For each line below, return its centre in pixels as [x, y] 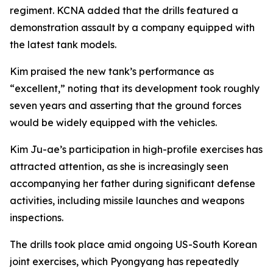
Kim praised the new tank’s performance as [112, 71]
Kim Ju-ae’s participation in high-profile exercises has [136, 149]
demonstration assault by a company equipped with [132, 27]
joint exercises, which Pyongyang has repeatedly [124, 261]
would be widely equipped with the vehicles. [113, 122]
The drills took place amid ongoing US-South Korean [133, 244]
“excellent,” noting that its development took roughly [135, 88]
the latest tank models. [63, 44]
